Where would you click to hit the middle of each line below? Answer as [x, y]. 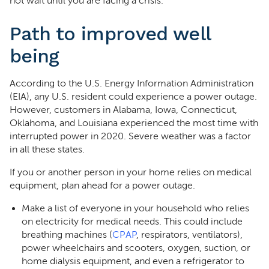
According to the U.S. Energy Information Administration [131, 83]
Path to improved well [110, 34]
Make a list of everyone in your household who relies [135, 208]
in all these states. [47, 150]
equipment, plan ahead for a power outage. [102, 186]
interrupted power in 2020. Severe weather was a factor [130, 136]
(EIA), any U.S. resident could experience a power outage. [133, 97]
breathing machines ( [67, 235]
